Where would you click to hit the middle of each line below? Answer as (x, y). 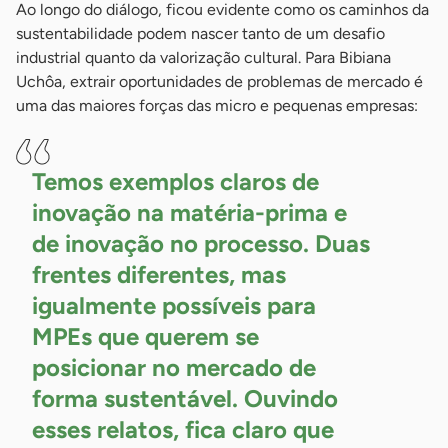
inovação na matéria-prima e (189, 213)
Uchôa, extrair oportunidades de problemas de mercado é (219, 82)
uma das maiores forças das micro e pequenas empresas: (217, 106)
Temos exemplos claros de (175, 182)
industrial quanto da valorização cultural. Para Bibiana (203, 58)
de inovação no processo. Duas (201, 244)
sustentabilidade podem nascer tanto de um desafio (200, 34)
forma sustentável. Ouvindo (185, 399)
